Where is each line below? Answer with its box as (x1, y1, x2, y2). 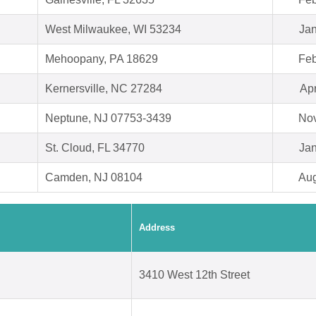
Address (139, 222, 175, 233)
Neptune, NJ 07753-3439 (45, 112, 171, 125)
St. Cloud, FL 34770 (45, 142, 145, 154)
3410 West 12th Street (139, 269, 250, 281)
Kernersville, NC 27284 (45, 83, 162, 95)
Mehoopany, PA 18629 (45, 53, 158, 66)
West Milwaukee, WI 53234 (45, 23, 181, 36)
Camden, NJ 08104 (45, 171, 142, 184)
